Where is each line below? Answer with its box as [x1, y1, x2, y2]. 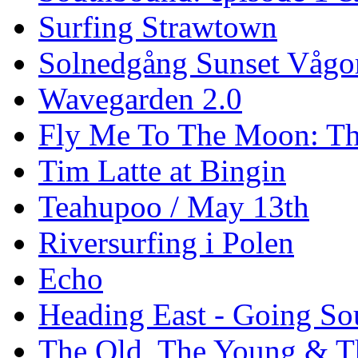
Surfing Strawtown [38, 9, 277, 44]
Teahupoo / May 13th [38, 189, 309, 224]
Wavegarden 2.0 [38, 81, 242, 116]
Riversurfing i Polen [38, 225, 294, 260]
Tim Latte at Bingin [38, 153, 286, 188]
